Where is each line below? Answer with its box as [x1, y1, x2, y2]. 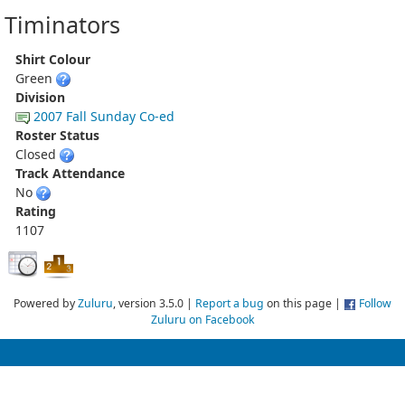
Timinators [5, 9, 120, 40]
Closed [15, 145, 60, 163]
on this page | [264, 295, 344, 311]
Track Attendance [15, 164, 125, 182]
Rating [15, 202, 56, 220]
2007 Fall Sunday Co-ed [33, 107, 174, 125]
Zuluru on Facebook [150, 311, 255, 327]
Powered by [14, 295, 78, 311]
